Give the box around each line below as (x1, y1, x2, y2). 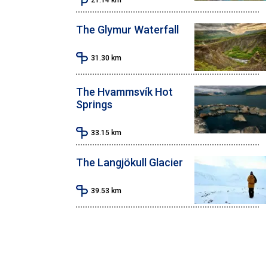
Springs (76, 98, 112, 111)
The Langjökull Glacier (76, 156, 183, 169)
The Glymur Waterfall (76, 23, 179, 36)
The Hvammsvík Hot (76, 85, 173, 98)
